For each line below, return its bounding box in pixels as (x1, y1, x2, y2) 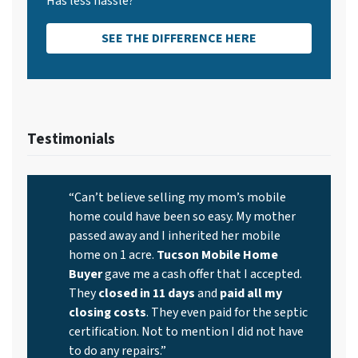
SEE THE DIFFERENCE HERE (101, 29, 257, 47)
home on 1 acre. (69, 245, 157, 264)
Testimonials (27, 127, 115, 150)
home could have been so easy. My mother (69, 207, 296, 225)
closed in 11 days (98, 284, 195, 302)
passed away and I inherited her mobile (69, 226, 280, 245)
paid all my (220, 284, 282, 302)
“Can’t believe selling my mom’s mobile (69, 188, 286, 206)
